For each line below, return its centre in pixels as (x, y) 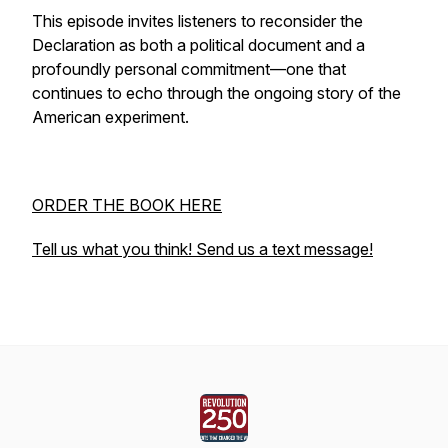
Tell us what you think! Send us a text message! (202, 249)
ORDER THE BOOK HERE (127, 205)
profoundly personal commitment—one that (189, 69)
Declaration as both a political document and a (198, 45)
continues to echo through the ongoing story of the (216, 93)
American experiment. (110, 117)
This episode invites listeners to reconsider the (197, 21)
